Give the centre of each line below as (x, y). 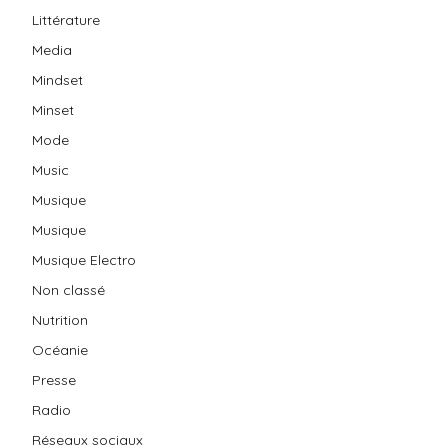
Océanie (60, 349)
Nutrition (60, 319)
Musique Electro (84, 259)
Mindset (57, 79)
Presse (54, 379)
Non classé (68, 289)
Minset (53, 109)
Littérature (66, 19)
